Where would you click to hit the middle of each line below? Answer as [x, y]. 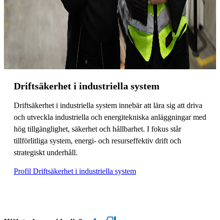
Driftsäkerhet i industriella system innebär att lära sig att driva [108, 105]
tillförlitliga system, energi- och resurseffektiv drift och [97, 140]
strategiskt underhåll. [46, 152]
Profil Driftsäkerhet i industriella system [75, 171]
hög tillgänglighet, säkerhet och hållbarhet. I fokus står [97, 129]
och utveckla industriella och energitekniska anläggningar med [110, 117]
